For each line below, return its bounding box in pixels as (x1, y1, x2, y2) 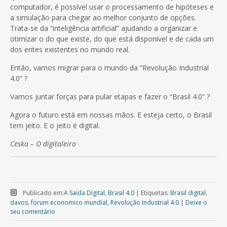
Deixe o (185, 198, 207, 207)
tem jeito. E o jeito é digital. (10, 120, 100, 130)
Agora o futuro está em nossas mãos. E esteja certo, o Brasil (10, 109, 212, 120)
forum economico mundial (31, 198, 107, 207)
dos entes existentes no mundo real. (10, 44, 130, 54)
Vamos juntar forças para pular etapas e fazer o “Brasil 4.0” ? (10, 91, 210, 101)
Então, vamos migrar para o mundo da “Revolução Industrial (10, 62, 209, 72)
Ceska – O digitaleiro (10, 138, 76, 148)
